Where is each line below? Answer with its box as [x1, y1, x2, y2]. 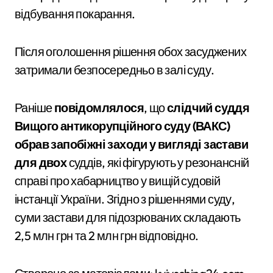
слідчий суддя [167, 100, 250, 116]
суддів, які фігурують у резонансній [66, 155, 249, 171]
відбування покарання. [15, 6, 135, 22]
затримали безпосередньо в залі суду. [15, 62, 214, 78]
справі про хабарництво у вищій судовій [15, 173, 221, 189]
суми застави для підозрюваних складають [15, 210, 241, 225]
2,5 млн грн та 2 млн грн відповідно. [15, 228, 199, 244]
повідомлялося [54, 100, 144, 116]
